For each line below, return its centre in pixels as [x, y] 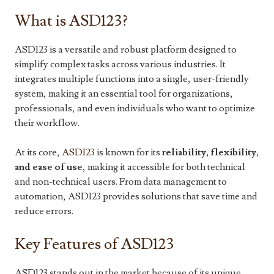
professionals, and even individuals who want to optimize [135, 109]
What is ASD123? [71, 21]
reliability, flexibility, [210, 153]
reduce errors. [44, 211]
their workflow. [47, 123]
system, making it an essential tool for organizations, [124, 94]
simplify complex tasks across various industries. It [120, 65]
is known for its [128, 153]
